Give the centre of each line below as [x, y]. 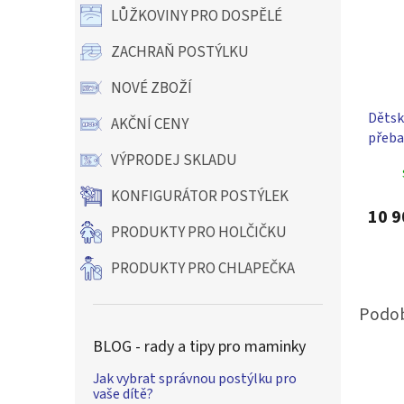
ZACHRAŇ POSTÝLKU [180, 52]
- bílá [384, 157]
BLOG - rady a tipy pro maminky [199, 347]
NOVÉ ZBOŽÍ [151, 88]
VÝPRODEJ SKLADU [174, 161]
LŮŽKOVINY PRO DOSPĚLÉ [197, 16]
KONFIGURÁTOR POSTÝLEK [200, 197]
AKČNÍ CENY [150, 124]
